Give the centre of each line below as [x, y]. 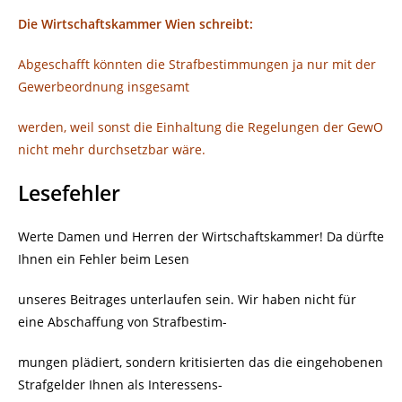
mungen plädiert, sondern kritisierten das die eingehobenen [201, 363]
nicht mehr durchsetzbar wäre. [112, 150]
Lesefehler [69, 193]
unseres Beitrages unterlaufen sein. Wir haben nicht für [187, 300]
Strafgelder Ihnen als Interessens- [120, 385]
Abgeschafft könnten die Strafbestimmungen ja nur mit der [197, 65]
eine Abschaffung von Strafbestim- [122, 322]
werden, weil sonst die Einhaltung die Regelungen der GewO [201, 127]
